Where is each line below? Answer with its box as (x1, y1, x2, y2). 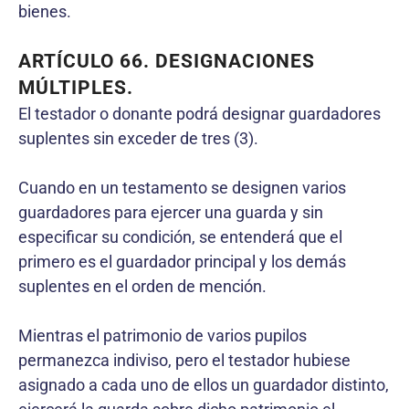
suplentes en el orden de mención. (18, 276, 267, 296)
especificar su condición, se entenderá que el (18, 226, 342, 246)
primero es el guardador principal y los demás (18, 251, 346, 271)
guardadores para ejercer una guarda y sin (18, 202, 323, 222)
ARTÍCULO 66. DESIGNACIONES (18, 49, 315, 72)
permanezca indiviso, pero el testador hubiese (18, 350, 351, 370)
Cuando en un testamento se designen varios (18, 177, 346, 197)
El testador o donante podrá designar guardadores (18, 103, 381, 123)
